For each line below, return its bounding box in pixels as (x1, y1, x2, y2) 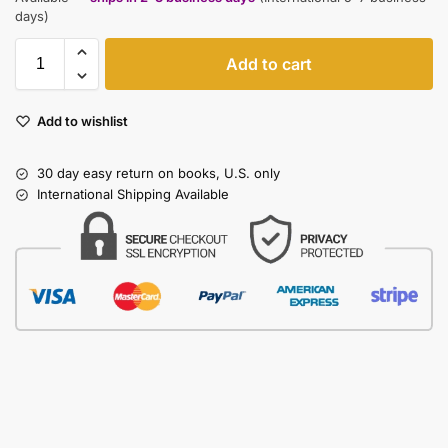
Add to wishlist (37, 113, 128, 130)
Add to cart (226, 54, 312, 75)
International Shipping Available (37, 186, 229, 203)
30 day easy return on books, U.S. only (37, 165, 280, 182)
